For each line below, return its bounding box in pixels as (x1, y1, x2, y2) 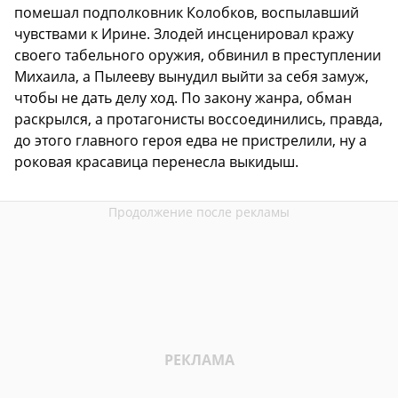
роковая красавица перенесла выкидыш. (14, 152, 298, 172)
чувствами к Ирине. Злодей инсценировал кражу (14, 24, 354, 44)
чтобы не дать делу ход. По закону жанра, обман (14, 88, 352, 108)
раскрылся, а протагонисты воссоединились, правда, (14, 109, 383, 130)
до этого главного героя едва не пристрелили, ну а (14, 131, 367, 151)
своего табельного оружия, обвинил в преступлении (14, 45, 381, 66)
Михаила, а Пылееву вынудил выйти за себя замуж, (14, 67, 369, 87)
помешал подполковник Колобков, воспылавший (14, 3, 359, 23)
